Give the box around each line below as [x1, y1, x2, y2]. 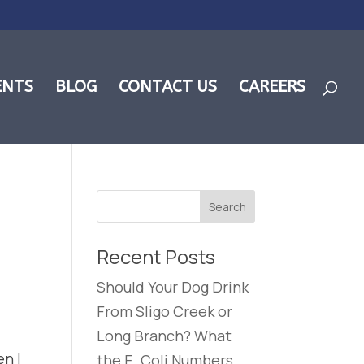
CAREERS [239, 77, 305, 96]
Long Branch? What [97, 326, 232, 345]
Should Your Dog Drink [97, 277, 249, 297]
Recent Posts [97, 243, 216, 270]
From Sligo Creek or [97, 301, 233, 321]
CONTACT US [119, 77, 217, 96]
